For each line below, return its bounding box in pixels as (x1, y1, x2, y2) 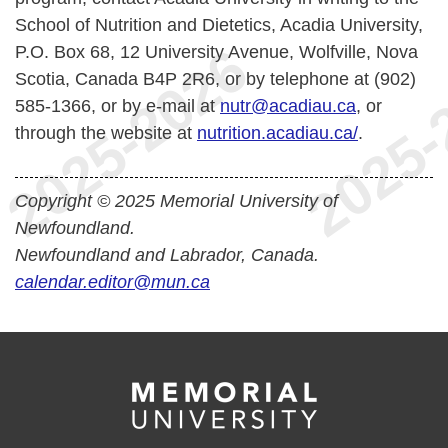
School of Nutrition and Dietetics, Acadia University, (15, 15, 423, 35)
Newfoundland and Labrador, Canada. (15, 245, 319, 265)
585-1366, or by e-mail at (15, 96, 220, 116)
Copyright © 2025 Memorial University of (15, 191, 338, 211)
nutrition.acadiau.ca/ (197, 123, 358, 143)
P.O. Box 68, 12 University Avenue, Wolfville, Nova (15, 42, 418, 62)
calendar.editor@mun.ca (15, 272, 210, 292)
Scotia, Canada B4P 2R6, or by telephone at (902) (15, 69, 416, 89)
